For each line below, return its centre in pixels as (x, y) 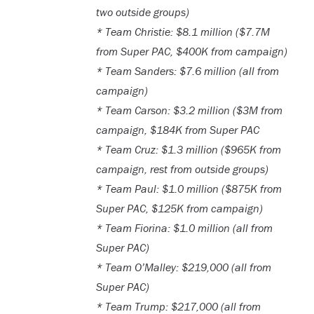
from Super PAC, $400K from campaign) (191, 51)
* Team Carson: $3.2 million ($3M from (189, 110)
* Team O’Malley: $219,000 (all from (183, 267)
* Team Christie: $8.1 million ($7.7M (183, 31)
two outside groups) (142, 12)
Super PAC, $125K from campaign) (179, 208)
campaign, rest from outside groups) (182, 169)
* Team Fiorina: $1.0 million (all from (184, 227)
